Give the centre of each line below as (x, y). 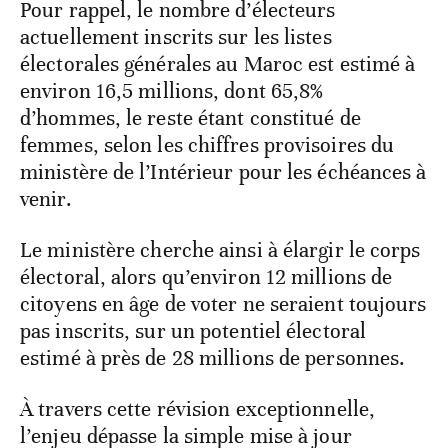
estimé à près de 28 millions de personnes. (213, 358)
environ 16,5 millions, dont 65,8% (172, 91)
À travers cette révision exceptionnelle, (198, 409)
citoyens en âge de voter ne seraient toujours (223, 304)
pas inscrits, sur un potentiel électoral (193, 331)
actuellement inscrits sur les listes (176, 37)
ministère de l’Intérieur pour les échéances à (223, 172)
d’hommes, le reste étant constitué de (190, 118)
